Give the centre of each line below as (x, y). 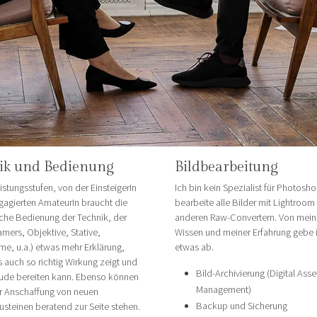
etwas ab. (195, 247)
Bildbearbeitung (227, 167)
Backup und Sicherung (242, 305)
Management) (224, 289)
